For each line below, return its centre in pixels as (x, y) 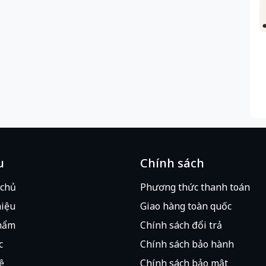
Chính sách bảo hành (187, 244)
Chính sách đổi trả (181, 225)
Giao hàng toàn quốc (186, 206)
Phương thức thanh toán (195, 187)
